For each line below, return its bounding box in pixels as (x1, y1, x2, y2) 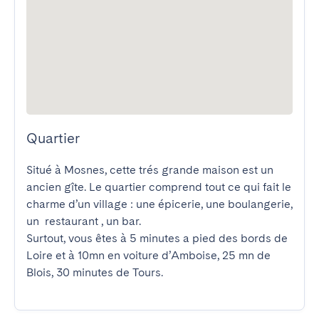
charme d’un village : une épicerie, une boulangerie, (26, 197, 293, 211)
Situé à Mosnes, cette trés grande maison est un (26, 163, 273, 177)
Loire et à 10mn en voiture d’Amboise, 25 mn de (26, 249, 271, 262)
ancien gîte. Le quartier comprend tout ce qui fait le (26, 180, 291, 194)
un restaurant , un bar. (26, 214, 141, 228)
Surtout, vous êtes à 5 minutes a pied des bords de (26, 231, 288, 245)
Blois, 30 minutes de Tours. (26, 266, 163, 279)
